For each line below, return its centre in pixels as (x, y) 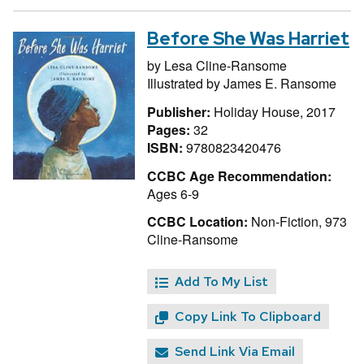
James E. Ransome (280, 83)
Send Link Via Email (235, 352)
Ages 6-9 (173, 193)
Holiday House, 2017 (275, 111)
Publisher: (180, 111)
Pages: (170, 129)
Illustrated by (185, 83)
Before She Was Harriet (248, 38)
